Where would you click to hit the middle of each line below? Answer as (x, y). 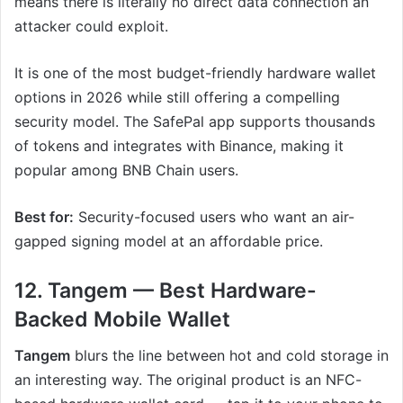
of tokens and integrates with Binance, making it (179, 145)
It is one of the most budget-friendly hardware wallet (195, 72)
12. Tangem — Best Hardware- (166, 290)
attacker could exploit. (91, 26)
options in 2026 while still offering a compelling (177, 97)
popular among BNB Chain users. (126, 170)
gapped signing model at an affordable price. (169, 241)
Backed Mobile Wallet (122, 319)
